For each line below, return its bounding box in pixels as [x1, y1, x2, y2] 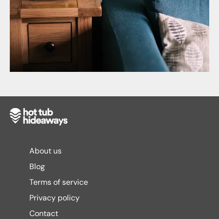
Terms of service [29, 177, 88, 187]
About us [29, 146, 62, 156]
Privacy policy [29, 193, 80, 203]
